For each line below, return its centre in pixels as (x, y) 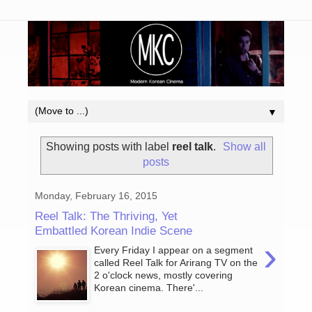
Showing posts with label (109, 147)
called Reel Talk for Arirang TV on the (176, 263)
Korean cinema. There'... (149, 288)
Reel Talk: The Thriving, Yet (106, 216)
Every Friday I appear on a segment (174, 250)
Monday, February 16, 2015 (96, 196)
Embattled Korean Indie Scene (114, 230)
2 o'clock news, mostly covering (164, 275)
